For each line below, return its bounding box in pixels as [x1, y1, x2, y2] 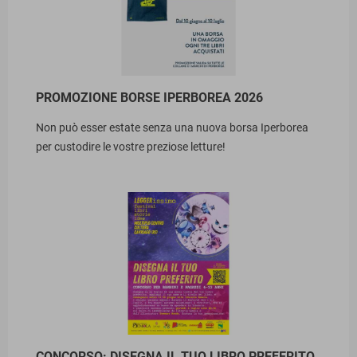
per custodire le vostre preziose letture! [36, 140, 226, 153]
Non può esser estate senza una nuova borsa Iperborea [36, 121, 308, 134]
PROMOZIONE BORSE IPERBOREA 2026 [36, 90, 263, 105]
